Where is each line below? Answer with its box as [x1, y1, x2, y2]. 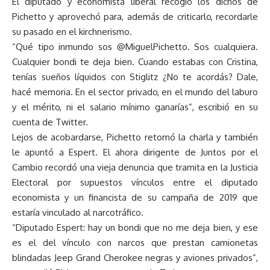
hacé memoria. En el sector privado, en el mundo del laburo [12, 86, 258, 98]
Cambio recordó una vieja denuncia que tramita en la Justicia [12, 162, 258, 174]
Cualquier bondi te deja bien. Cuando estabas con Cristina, [12, 56, 258, 68]
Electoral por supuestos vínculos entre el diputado [12, 177, 258, 189]
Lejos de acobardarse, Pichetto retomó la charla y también [12, 131, 258, 143]
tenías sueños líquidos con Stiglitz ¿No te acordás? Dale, [12, 71, 258, 83]
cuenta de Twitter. [12, 116, 88, 128]
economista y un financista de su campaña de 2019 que [12, 192, 258, 204]
